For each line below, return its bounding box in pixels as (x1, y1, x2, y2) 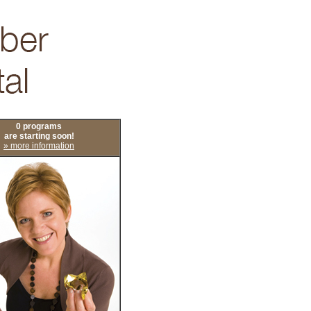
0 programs (16, 121, 62, 131)
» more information (3, 141, 74, 151)
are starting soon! (3, 131, 74, 141)
